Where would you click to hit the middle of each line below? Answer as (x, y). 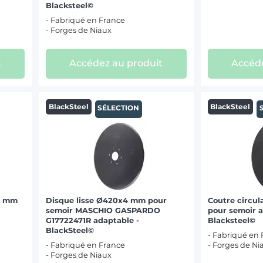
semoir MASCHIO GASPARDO (103, 211)
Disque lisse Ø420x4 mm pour (107, 201)
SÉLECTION (119, 108)
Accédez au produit (116, 63)
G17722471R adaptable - (93, 221)
